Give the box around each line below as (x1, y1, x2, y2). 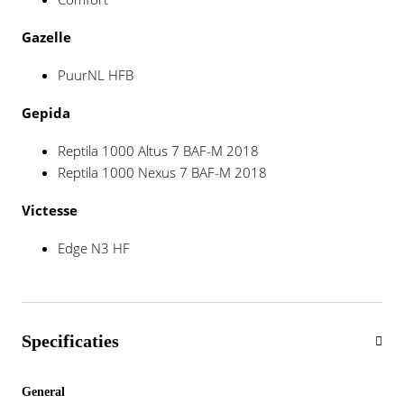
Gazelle (22, 28, 71, 46)
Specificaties (22, 331, 119, 351)
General (22, 385, 65, 399)
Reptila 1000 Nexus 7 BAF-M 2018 (58, 163, 267, 181)
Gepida (22, 104, 70, 122)
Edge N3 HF (58, 239, 130, 257)
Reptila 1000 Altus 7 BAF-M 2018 (58, 142, 259, 160)
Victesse (22, 201, 78, 219)
